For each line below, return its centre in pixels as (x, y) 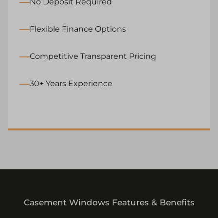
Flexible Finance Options (78, 29)
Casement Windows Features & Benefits (109, 203)
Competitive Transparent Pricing (93, 56)
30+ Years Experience (71, 84)
